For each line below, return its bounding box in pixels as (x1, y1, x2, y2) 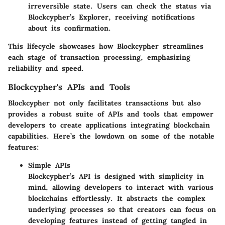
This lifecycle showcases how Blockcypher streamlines (8, 42, 203, 51)
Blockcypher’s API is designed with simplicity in (28, 172, 204, 181)
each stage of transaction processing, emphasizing (8, 53, 190, 62)
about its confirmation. (28, 24, 111, 33)
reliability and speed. (8, 64, 84, 73)
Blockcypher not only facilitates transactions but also (8, 98, 201, 108)
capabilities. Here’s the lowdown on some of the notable (8, 132, 214, 141)
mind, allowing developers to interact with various (28, 183, 213, 192)
